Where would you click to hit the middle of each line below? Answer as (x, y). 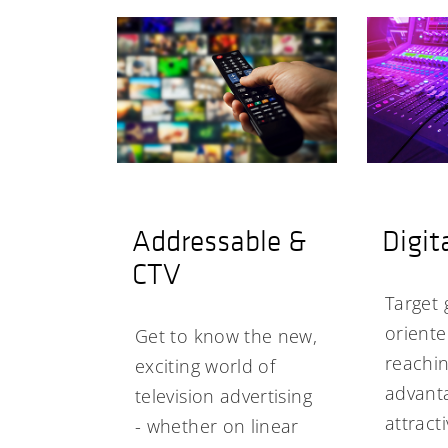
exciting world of (205, 365)
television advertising (223, 395)
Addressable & (219, 240)
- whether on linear (217, 425)
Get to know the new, (226, 335)
